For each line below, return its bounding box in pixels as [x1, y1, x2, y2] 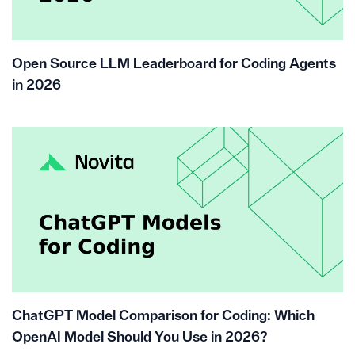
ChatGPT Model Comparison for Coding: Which [11, 308, 315, 324]
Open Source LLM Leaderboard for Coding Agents [11, 56, 336, 72]
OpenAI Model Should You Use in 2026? [11, 330, 268, 345]
